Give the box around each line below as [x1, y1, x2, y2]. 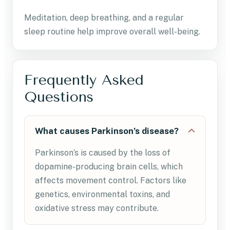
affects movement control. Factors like [35, 175, 186, 185]
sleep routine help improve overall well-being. [24, 26, 200, 36]
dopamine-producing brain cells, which [35, 161, 183, 171]
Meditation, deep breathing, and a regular [24, 12, 184, 23]
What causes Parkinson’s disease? [35, 125, 179, 136]
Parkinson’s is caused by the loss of [35, 147, 170, 158]
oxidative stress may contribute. [35, 203, 159, 213]
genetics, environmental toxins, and [35, 189, 170, 199]
